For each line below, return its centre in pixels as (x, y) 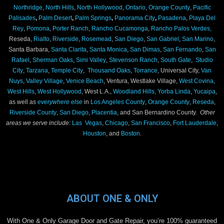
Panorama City (135, 17)
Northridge (28, 7)
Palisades (22, 17)
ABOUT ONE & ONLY (112, 198)
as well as (23, 101)
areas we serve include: (38, 122)
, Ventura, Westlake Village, (141, 80)
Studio (204, 59)
